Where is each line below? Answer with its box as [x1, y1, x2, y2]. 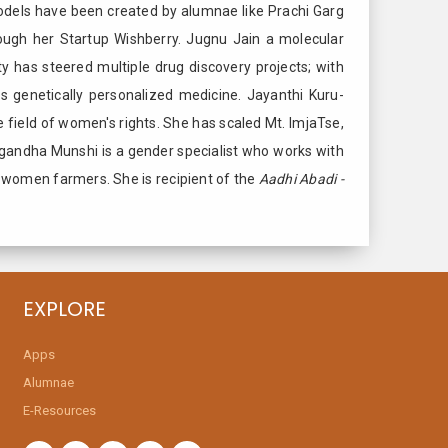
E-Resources [22, 402, 96, 418]
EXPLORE [22, 294, 106, 323]
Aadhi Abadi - [258, 170, 344, 187]
